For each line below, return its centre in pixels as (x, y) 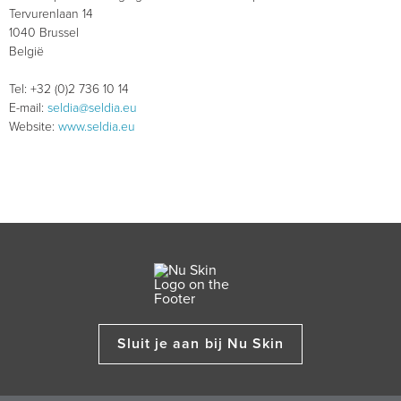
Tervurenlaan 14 (51, 14)
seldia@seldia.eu (92, 108)
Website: (34, 127)
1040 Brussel (44, 33)
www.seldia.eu (97, 127)
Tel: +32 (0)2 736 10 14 (69, 89)
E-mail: (28, 108)
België (26, 51)
